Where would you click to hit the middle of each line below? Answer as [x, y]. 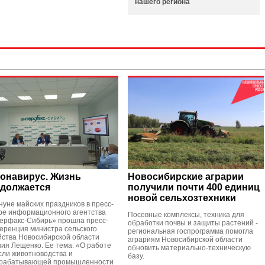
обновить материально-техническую [189, 248]
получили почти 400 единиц [194, 187]
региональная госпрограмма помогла [190, 231]
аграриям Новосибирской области [185, 240]
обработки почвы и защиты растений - [193, 223]
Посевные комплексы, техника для [186, 215]
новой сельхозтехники [182, 198]
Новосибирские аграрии [186, 177]
